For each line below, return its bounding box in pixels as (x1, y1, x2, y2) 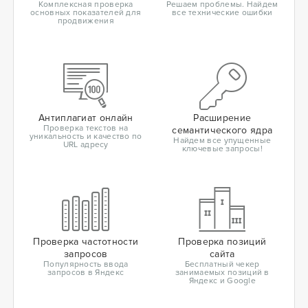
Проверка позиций (178, 235, 267, 247)
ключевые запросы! (181, 143, 263, 154)
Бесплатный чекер (184, 258, 260, 269)
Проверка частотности (33, 235, 139, 247)
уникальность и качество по (29, 131, 142, 142)
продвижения (57, 15, 114, 26)
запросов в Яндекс (47, 267, 124, 278)
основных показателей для (30, 7, 142, 18)
